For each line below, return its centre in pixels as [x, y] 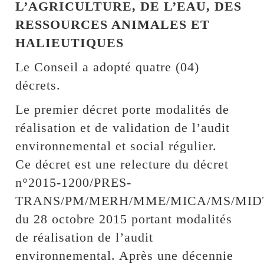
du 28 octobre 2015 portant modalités [124, 219]
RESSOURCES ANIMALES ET [113, 24]
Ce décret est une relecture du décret [122, 164]
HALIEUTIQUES [70, 42]
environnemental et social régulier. [116, 146]
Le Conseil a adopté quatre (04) [108, 67]
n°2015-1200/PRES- [74, 182]
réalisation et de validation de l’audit [123, 127]
